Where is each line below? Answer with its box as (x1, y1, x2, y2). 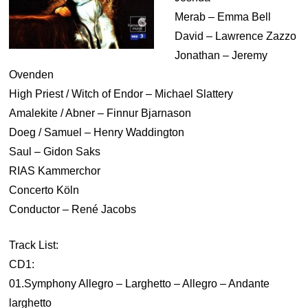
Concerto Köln (9, 184, 80, 196)
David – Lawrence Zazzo (175, 30, 296, 42)
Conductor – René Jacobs (9, 203, 137, 215)
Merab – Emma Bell (175, 11, 271, 23)
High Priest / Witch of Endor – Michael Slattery (9, 88, 234, 100)
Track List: (9, 239, 59, 251)
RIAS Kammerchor (9, 165, 101, 177)
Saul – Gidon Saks (9, 146, 101, 157)
